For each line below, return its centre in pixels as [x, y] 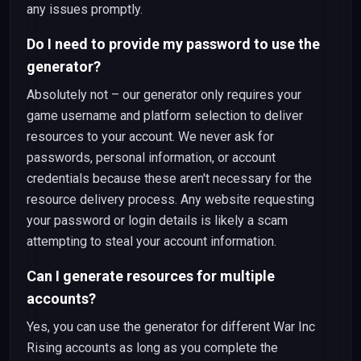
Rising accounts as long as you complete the [152, 348]
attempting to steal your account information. [151, 241]
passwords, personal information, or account [151, 158]
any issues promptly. [85, 9]
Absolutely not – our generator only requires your [164, 95]
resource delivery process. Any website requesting [170, 199]
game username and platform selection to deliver [165, 116]
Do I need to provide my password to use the [173, 44]
